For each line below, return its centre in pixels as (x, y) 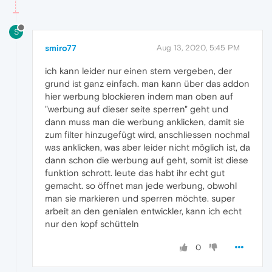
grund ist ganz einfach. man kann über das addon (147, 83)
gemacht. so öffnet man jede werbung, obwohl (141, 185)
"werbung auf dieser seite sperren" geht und (137, 109)
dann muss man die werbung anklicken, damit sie (145, 121)
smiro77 (61, 48)
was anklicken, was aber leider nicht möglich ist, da (148, 147)
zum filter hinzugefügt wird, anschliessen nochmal (147, 134)
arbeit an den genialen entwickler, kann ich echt (143, 211)
